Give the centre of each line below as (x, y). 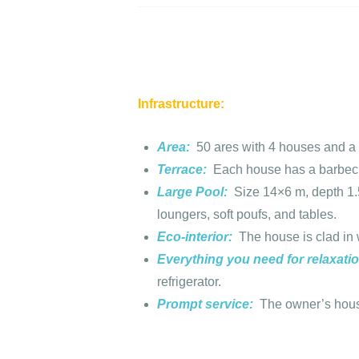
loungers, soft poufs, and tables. (247, 215)
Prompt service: (207, 305)
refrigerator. (189, 282)
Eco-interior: (196, 237)
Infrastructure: (181, 103)
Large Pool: (194, 192)
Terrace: (184, 170)
